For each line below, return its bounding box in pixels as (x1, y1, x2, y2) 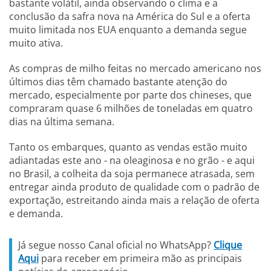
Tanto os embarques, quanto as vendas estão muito (9, 140, 247, 154)
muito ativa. (9, 36, 65, 50)
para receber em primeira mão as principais (39, 252, 242, 265)
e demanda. (9, 207, 68, 220)
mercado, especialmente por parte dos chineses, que (9, 88, 252, 102)
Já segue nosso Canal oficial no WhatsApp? (18, 238, 214, 252)
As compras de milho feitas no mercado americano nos (9, 62, 261, 75)
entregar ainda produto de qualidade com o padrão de (9, 180, 260, 194)
